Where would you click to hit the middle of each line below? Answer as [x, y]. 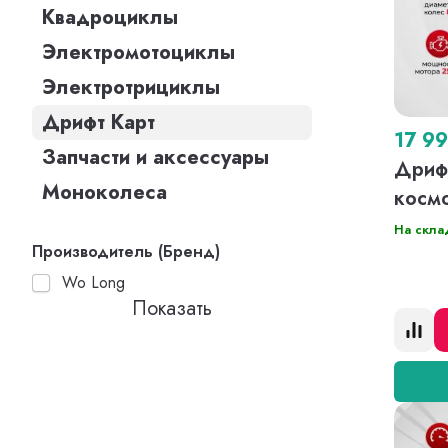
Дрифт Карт [98, 122]
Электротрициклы [131, 87]
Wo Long [93, 282]
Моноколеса [104, 192]
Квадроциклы [110, 17]
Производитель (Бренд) [126, 251]
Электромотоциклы [138, 52]
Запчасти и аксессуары [155, 157]
